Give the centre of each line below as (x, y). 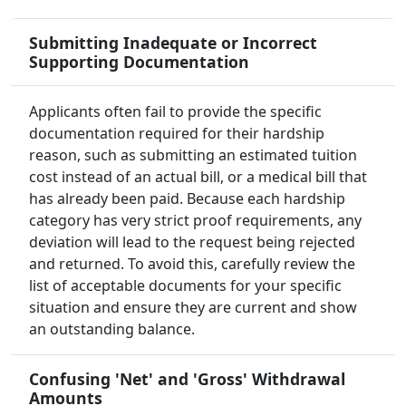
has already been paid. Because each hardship (187, 199)
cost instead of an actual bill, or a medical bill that (198, 177)
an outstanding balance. (112, 329)
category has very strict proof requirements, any (195, 221)
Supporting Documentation (139, 62)
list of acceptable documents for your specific (185, 286)
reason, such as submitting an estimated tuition (193, 155)
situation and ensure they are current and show (193, 308)
